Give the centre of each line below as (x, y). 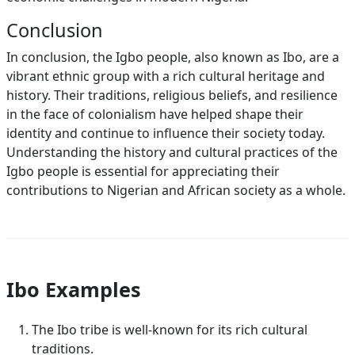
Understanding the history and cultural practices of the (172, 152)
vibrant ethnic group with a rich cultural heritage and (166, 76)
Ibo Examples (74, 289)
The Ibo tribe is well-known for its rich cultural (170, 330)
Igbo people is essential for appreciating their (143, 171)
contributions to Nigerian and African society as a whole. (176, 190)
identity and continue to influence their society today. (166, 133)
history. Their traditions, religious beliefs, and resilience (172, 95)
